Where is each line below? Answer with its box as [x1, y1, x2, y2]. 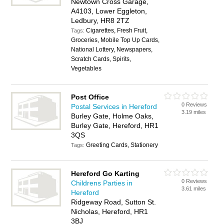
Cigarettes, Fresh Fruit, [86, 27, 148, 34]
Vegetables [71, 65, 102, 72]
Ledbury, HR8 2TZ [71, 16, 130, 24]
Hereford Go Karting [71, 169, 140, 177]
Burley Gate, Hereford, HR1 [71, 121, 159, 129]
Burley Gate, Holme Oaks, [71, 112, 154, 120]
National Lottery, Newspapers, [71, 46, 153, 53]
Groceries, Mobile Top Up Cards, [71, 36, 160, 43]
